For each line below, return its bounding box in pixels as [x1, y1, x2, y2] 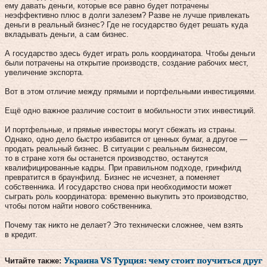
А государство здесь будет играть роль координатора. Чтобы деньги [5, 48, 255, 58]
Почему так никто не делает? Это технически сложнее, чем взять [5, 220, 243, 229]
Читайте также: [5, 256, 64, 265]
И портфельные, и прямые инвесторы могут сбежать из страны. [5, 125, 237, 134]
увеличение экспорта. [5, 67, 84, 77]
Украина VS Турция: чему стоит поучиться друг [64, 256, 262, 265]
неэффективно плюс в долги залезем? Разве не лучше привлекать [5, 10, 250, 20]
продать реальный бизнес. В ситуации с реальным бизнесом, [5, 144, 228, 153]
